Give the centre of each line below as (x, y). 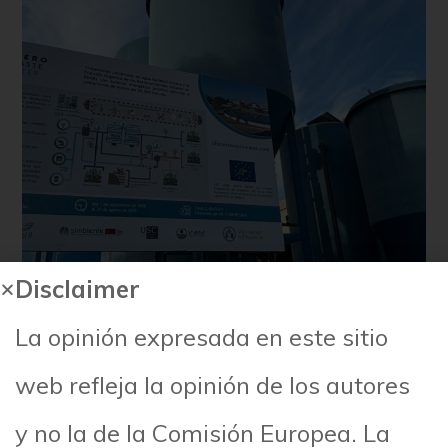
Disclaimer (77, 288)
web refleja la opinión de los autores (212, 384)
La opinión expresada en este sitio (201, 336)
